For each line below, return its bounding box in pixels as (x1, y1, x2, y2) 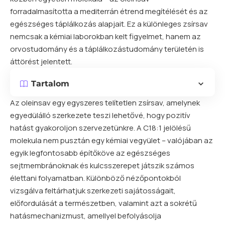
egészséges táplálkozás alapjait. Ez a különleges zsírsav (10, 19, 208, 29)
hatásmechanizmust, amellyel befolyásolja (10, 210, 161, 221)
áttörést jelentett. (10, 56, 72, 67)
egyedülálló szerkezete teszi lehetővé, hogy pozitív (10, 110, 190, 121)
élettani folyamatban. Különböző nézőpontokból (10, 173, 181, 183)
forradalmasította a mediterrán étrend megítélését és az (10, 6, 208, 17)
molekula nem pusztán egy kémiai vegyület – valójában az (10, 135, 213, 146)
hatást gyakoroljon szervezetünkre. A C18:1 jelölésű (10, 123, 191, 133)
